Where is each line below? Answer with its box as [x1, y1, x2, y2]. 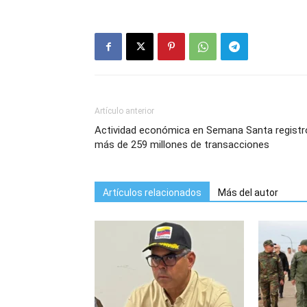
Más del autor [218, 187, 278, 198]
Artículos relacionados [103, 187, 201, 198]
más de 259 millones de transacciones [95, 138, 269, 151]
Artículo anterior [95, 106, 154, 116]
